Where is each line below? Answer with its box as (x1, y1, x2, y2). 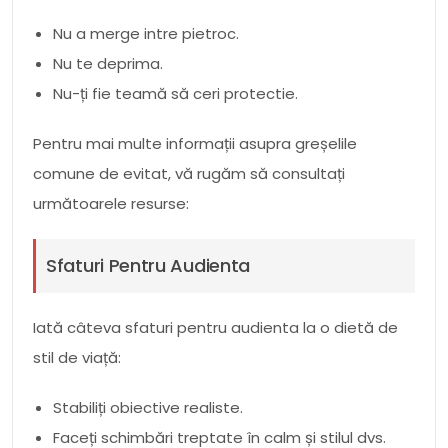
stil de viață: (33, 346, 121, 368)
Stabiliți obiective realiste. (53, 396, 243, 418)
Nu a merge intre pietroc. (53, 22, 239, 44)
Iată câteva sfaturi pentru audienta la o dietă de (33, 316, 398, 338)
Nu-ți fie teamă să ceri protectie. (53, 82, 298, 104)
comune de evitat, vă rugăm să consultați (33, 162, 345, 184)
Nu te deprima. (53, 52, 163, 74)
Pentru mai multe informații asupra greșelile (33, 132, 357, 154)
